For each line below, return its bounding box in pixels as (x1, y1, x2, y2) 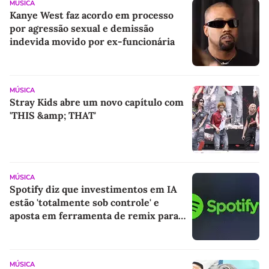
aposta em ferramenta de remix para (10, 209, 178, 222)
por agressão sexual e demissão (10, 22, 154, 34)
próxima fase (10, 222, 69, 235)
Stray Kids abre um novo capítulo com (10, 95, 184, 108)
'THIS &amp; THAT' (10, 109, 96, 121)
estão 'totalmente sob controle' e (10, 196, 159, 208)
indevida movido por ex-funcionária (10, 35, 175, 47)
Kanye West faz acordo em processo (10, 8, 174, 21)
